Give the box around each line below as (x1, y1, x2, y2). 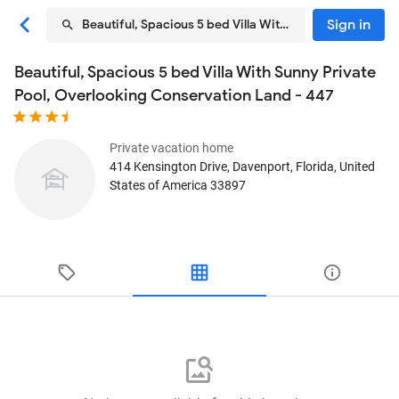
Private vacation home (110, 141, 233, 155)
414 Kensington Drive (110, 159, 227, 174)
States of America (110, 178, 208, 192)
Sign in (327, 16, 370, 34)
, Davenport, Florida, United (227, 159, 375, 174)
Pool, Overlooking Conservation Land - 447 (14, 85, 334, 105)
